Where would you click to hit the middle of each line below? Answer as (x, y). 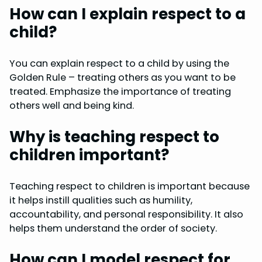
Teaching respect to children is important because (130, 186)
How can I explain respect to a (127, 14)
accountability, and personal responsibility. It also (126, 214)
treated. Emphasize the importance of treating (120, 91)
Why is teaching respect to (114, 137)
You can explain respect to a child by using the (119, 63)
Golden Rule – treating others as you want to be (123, 77)
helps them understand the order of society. (113, 228)
